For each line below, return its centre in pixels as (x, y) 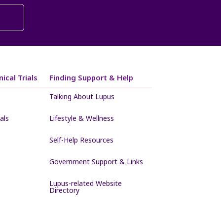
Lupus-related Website (86, 184)
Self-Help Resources (82, 140)
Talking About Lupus (82, 97)
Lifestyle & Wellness (82, 118)
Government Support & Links (96, 162)
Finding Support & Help (92, 78)
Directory (65, 190)
